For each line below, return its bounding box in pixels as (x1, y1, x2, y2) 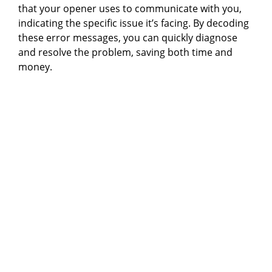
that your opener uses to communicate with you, (18, 1, 242, 15)
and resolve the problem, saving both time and (18, 45, 233, 59)
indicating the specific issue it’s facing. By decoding (18, 16, 249, 30)
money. (18, 59, 52, 73)
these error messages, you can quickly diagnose (18, 30, 237, 44)
